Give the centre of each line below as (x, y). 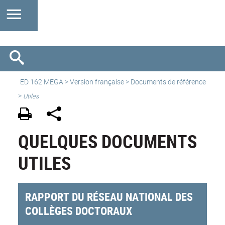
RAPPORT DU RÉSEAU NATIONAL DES (109, 197)
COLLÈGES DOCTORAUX (79, 211)
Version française (97, 82)
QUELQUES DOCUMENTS (107, 141)
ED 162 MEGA (42, 82)
